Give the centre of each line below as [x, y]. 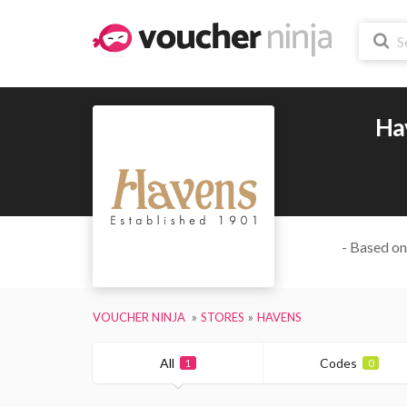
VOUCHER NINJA [139, 317]
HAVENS [279, 317]
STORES [223, 317]
